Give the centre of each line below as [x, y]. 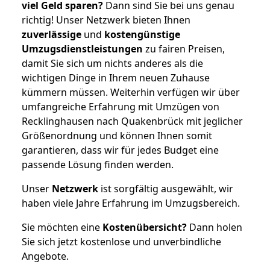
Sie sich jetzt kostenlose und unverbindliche [121, 241]
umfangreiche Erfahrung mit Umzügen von [121, 106]
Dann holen [215, 227]
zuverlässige [52, 34]
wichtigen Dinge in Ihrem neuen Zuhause [116, 77]
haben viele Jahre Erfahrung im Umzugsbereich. [131, 203]
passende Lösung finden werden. [98, 164]
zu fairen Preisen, [184, 49]
